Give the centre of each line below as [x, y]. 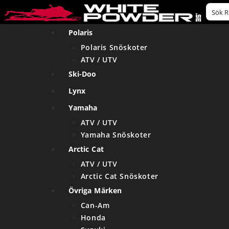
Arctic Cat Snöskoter [119, 176]
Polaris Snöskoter [114, 47]
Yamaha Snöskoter [116, 135]
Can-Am [95, 205]
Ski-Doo [82, 74]
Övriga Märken [95, 190]
